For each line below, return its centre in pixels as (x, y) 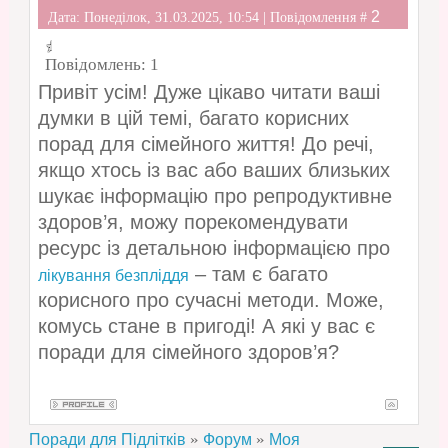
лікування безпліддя (113, 276)
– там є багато (258, 274)
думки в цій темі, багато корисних (193, 118)
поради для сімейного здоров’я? (188, 352)
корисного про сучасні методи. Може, (210, 300)
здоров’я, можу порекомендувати (192, 222)
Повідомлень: (97, 65)
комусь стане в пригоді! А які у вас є (206, 326)
